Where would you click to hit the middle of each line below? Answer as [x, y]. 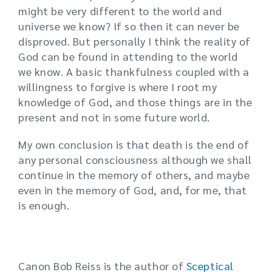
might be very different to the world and [120, 11]
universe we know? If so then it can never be [129, 26]
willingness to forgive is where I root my [118, 87]
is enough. [44, 205]
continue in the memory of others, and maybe [134, 175]
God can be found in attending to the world [128, 56]
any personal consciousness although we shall [135, 160]
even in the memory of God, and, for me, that [133, 190]
